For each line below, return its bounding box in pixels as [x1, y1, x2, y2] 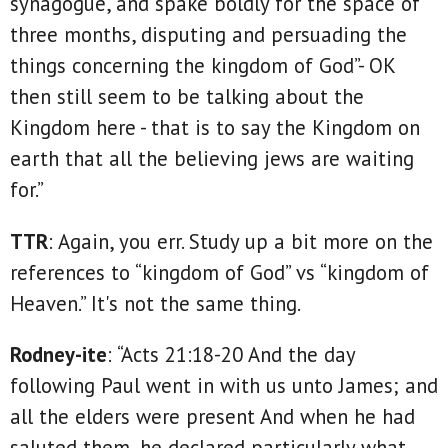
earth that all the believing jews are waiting [10, 145, 414, 173]
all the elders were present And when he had [10, 403, 415, 431]
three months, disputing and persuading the [10, 21, 407, 49]
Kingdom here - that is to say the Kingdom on [10, 114, 420, 142]
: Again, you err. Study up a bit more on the [48, 227, 433, 255]
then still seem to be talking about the [10, 83, 364, 111]
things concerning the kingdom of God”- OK [10, 52, 395, 80]
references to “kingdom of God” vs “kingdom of [10, 258, 429, 286]
